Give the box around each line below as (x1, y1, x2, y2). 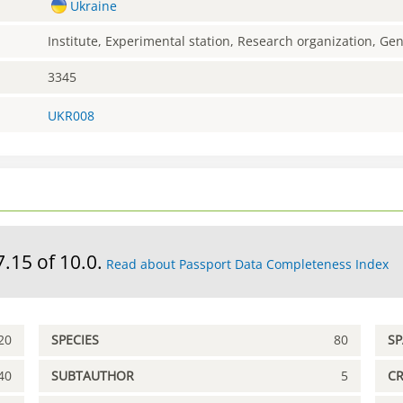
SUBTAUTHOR (51, 367, 135, 385)
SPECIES (51, 331, 100, 349)
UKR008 (48, 106, 95, 124)
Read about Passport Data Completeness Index (106, 255, 389, 273)
